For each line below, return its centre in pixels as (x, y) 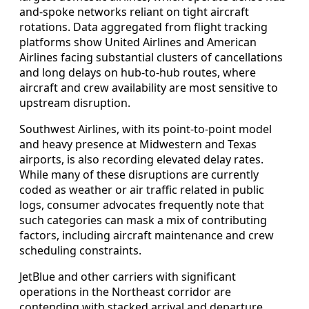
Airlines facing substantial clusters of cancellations (151, 57)
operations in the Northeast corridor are (125, 291)
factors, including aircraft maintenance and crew (147, 235)
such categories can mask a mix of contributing (143, 220)
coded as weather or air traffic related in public (142, 189)
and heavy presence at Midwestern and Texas (138, 144)
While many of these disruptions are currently (139, 174)
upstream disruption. (75, 102)
